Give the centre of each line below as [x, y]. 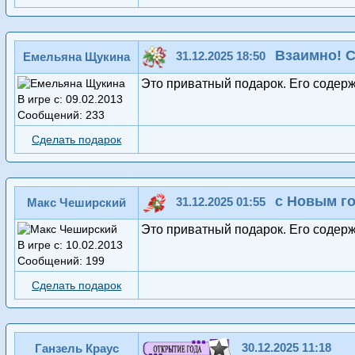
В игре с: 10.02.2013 [70, 245]
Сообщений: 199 [61, 261]
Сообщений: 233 [61, 115]
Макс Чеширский [76, 203]
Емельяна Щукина [76, 57]
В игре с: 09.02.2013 [70, 99]
